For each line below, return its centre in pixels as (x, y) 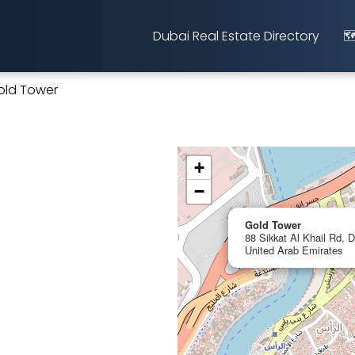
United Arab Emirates (294, 250)
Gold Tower (273, 225)
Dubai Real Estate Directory (236, 36)
